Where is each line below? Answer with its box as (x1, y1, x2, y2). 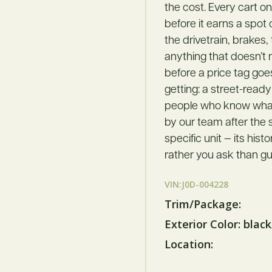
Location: (164, 237, 213, 252)
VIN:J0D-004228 (164, 178, 228, 191)
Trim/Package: (164, 197, 241, 212)
